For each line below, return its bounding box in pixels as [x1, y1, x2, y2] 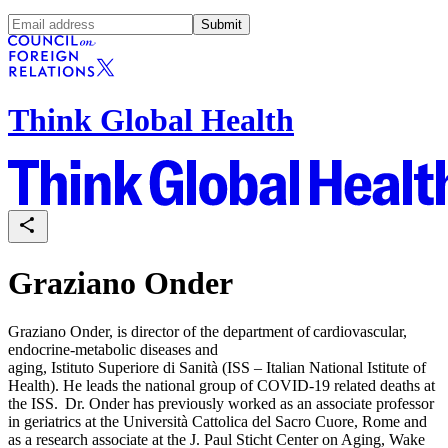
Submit [201, 16, 242, 32]
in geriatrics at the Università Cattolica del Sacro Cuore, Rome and [8, 413, 427, 431]
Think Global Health [8, 101, 294, 138]
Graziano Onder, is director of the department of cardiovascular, [8, 323, 407, 341]
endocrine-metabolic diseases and [8, 341, 218, 359]
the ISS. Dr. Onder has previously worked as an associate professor [8, 395, 434, 413]
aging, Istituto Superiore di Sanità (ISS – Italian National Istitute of [8, 359, 426, 377]
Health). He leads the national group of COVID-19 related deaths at [8, 377, 435, 395]
